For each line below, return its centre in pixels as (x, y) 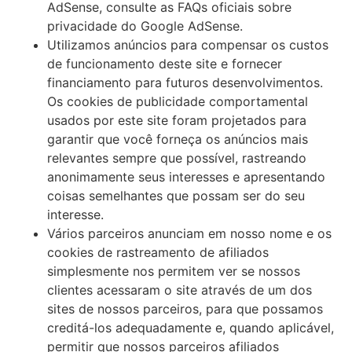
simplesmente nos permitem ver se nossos (174, 271)
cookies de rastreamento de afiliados (158, 252)
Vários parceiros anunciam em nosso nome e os (189, 233)
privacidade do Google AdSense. (145, 26)
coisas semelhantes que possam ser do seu (176, 195)
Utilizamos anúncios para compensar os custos (188, 44)
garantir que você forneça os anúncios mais (178, 139)
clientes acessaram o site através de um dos (180, 290)
